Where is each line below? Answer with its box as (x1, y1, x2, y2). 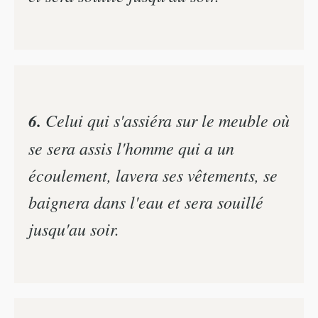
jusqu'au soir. (28, 216, 119, 240)
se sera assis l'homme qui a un (28, 136, 234, 159)
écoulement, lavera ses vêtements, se (28, 163, 278, 186)
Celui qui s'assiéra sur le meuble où (41, 108, 290, 131)
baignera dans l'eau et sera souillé (28, 190, 263, 213)
